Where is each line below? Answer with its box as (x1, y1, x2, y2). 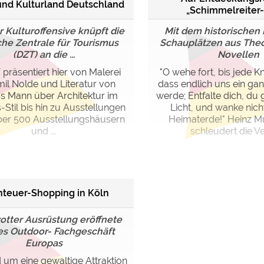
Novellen (217, 49, 259, 60)
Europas (25, 237, 62, 249)
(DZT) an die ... (12, 49, 75, 60)
